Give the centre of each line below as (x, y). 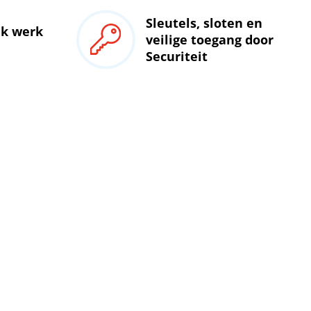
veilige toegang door (209, 39)
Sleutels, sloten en (204, 23)
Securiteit (176, 56)
